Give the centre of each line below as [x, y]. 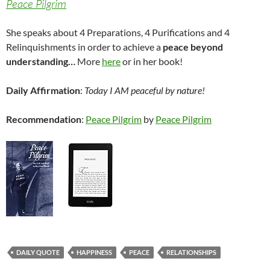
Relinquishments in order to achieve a [84, 47]
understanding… [42, 61]
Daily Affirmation [43, 90]
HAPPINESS [94, 253]
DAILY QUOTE [38, 253]
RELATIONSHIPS [191, 253]
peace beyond [193, 47]
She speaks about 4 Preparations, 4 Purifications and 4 [118, 33]
